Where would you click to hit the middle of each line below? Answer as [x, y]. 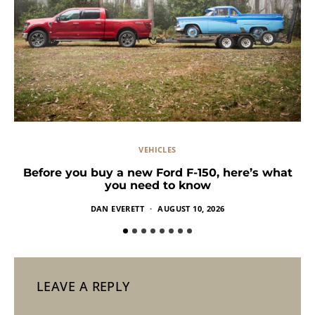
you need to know [157, 185]
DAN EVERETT [117, 208]
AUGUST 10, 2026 [191, 208]
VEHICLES [157, 149]
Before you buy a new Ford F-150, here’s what [157, 173]
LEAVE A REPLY [83, 286]
